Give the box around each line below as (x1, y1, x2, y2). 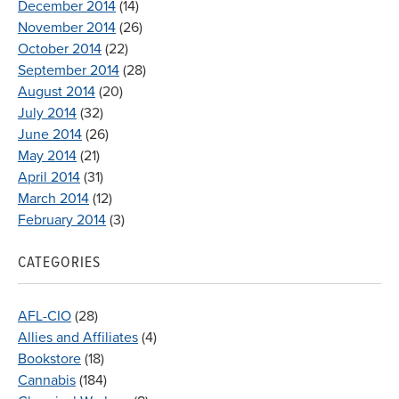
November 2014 (18, 18, 116, 37)
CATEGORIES (18, 253, 101, 273)
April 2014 (18, 167, 80, 186)
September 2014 (18, 61, 119, 79)
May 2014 (18, 146, 77, 165)
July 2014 (18, 103, 77, 122)
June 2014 (18, 125, 82, 143)
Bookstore (18, 349, 81, 368)
